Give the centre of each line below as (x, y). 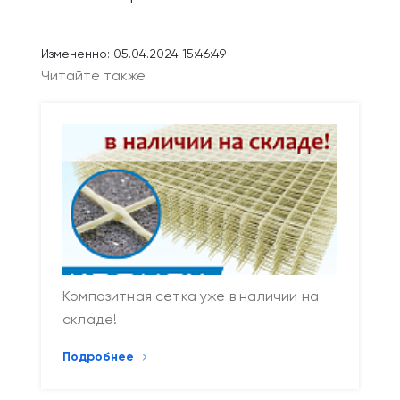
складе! (90, 321)
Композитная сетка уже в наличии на (191, 297)
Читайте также (93, 77)
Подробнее (98, 357)
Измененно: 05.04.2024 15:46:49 (133, 54)
